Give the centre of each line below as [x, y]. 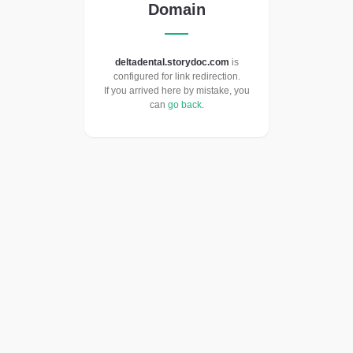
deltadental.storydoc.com [172, 63]
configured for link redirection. [176, 77]
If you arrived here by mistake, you [176, 91]
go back [184, 105]
